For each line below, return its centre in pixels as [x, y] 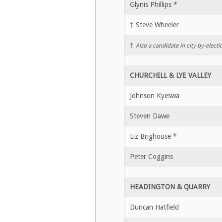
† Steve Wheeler [154, 25]
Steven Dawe [150, 116]
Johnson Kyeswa [155, 95]
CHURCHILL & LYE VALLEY [170, 75]
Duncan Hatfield [154, 207]
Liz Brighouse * [153, 136]
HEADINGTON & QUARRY [170, 187]
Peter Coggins [151, 156]
